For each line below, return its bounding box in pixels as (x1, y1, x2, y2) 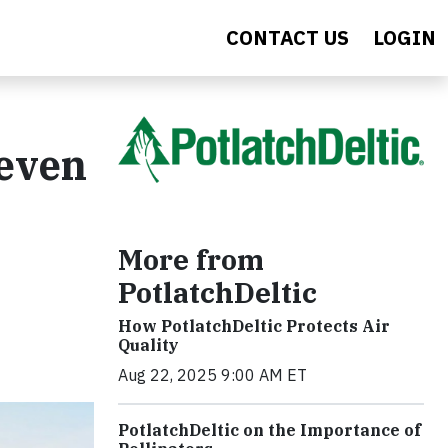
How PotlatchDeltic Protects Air (118, 315, 390, 336)
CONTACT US (226, 24, 349, 51)
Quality (118, 334, 179, 355)
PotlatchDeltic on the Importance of (118, 419, 421, 440)
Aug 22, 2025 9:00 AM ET (118, 364, 307, 385)
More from (118, 240, 264, 278)
